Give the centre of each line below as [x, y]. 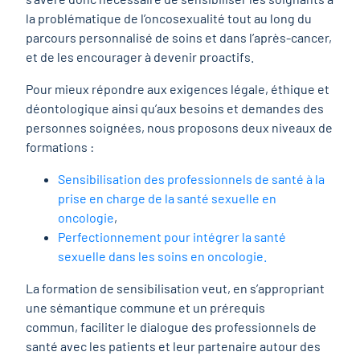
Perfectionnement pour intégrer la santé [172, 237]
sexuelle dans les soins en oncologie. [163, 256]
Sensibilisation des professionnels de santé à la [192, 179]
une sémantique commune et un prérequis [146, 308]
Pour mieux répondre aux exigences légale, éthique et [178, 89]
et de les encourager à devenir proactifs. [140, 57]
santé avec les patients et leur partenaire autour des [174, 346]
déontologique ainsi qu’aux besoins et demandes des [175, 108]
